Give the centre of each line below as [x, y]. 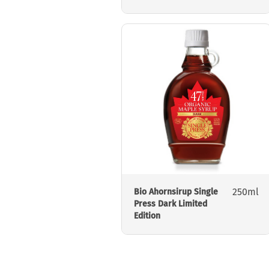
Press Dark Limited [171, 204]
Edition [147, 216]
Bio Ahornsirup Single [176, 192]
